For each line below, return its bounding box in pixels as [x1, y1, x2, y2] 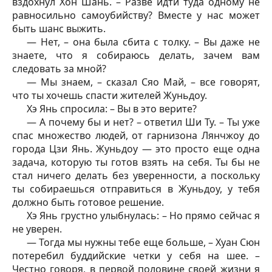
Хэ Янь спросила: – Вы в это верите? [27, 101, 197, 115]
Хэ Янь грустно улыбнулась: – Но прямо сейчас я [27, 208, 260, 222]
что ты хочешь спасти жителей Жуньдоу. [12, 88, 207, 102]
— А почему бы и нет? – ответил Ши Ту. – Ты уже [27, 115, 260, 129]
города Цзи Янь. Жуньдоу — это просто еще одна [12, 141, 260, 155]
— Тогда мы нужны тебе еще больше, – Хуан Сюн [27, 235, 260, 249]
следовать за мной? [12, 61, 106, 75]
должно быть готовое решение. [12, 195, 164, 209]
